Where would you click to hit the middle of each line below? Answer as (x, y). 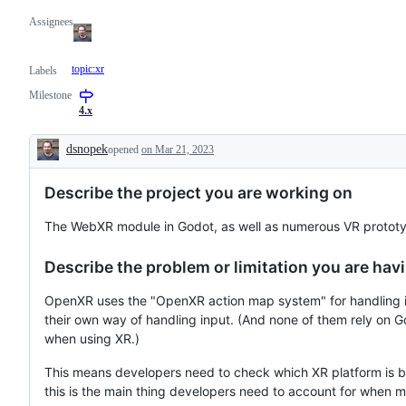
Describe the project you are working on (198, 192)
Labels (43, 70)
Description (83, 164)
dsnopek (87, 149)
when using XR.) (92, 338)
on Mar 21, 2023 (178, 149)
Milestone (50, 95)
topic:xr (88, 68)
